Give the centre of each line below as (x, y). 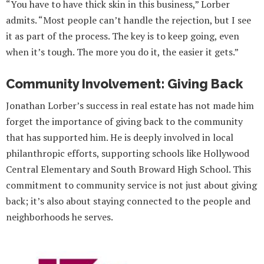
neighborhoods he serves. (60, 217)
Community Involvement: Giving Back (124, 84)
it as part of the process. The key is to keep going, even (123, 36)
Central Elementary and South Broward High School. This (128, 169)
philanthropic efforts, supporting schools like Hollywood (128, 154)
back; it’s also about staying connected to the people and (128, 201)
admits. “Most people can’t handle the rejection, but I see (128, 20)
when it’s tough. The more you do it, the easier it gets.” (122, 52)
